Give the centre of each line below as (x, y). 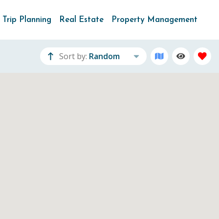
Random (104, 56)
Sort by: (73, 56)
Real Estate (81, 20)
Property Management (154, 20)
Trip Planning (27, 20)
